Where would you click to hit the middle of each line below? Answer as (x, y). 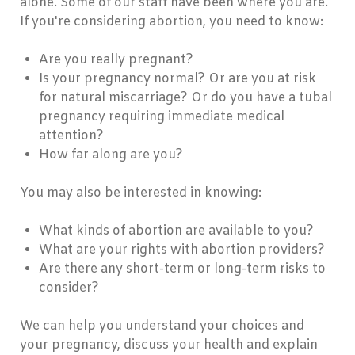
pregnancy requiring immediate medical (162, 117)
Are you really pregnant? (116, 60)
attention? (71, 136)
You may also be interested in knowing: (141, 193)
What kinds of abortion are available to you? (176, 231)
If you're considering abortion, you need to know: (172, 22)
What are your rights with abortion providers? (182, 250)
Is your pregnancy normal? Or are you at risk (177, 79)
